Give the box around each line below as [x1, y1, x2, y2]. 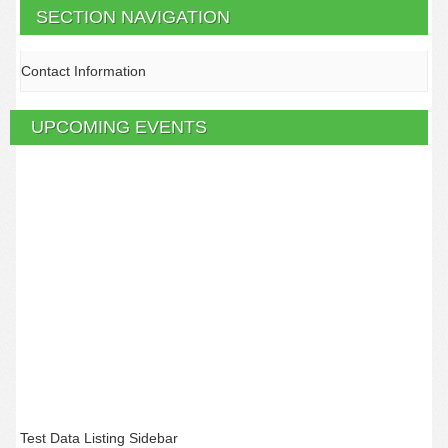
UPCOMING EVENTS [31, 117, 208, 138]
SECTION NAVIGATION [36, 7, 231, 27]
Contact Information [20, 63, 146, 79]
